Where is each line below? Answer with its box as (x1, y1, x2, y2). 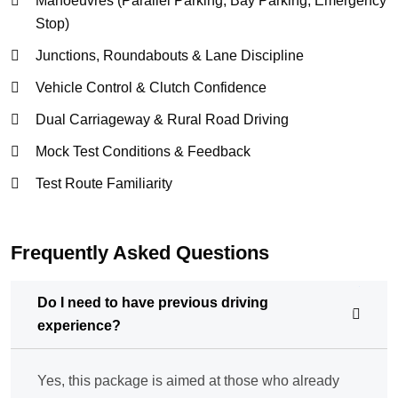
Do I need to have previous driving (37, 295, 268, 311)
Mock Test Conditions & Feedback (36, 144, 251, 160)
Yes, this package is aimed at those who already (37, 373, 339, 389)
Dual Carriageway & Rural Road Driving (36, 112, 289, 128)
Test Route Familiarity (36, 176, 172, 192)
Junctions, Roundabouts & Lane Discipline (36, 48, 304, 64)
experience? (37, 318, 121, 334)
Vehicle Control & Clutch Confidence (36, 80, 267, 96)
